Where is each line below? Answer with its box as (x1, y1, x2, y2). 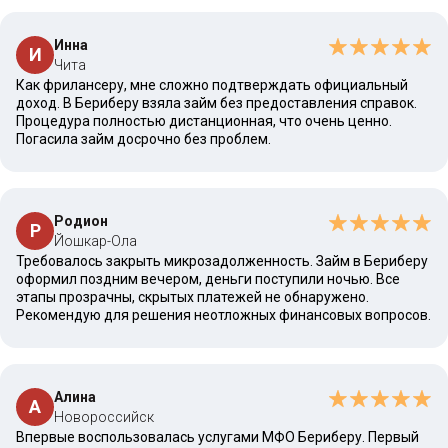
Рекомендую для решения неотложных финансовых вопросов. (16, 307, 431, 323)
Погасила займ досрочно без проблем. (16, 131, 271, 147)
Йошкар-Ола (54, 233, 137, 249)
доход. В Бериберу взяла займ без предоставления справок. (16, 95, 417, 111)
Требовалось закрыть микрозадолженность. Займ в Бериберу (16, 253, 428, 269)
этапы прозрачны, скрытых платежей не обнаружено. (16, 289, 369, 305)
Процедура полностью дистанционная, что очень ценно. (16, 113, 392, 129)
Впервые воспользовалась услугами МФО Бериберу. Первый (16, 429, 419, 445)
